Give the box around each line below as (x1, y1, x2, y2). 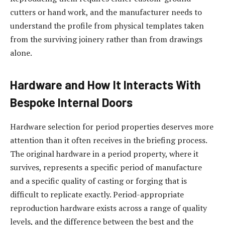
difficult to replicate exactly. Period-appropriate (10, 188, 184, 200)
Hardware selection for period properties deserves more (10, 121, 213, 132)
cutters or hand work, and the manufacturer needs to (10, 6, 202, 18)
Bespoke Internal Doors (10, 94, 133, 109)
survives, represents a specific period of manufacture (10, 161, 202, 173)
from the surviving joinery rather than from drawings (10, 33, 202, 45)
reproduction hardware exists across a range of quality (10, 202, 207, 213)
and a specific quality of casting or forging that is (10, 175, 187, 186)
